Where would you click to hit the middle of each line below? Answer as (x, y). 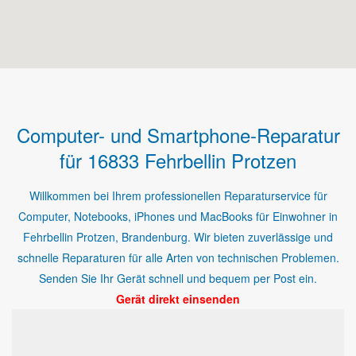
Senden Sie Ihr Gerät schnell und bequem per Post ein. (178, 278)
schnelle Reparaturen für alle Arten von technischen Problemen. (178, 257)
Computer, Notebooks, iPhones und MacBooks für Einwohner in (178, 216)
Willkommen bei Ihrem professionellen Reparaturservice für (178, 195)
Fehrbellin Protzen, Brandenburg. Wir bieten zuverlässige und (178, 236)
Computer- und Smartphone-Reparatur (178, 134)
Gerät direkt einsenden (178, 298)
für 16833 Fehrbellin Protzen (178, 160)
